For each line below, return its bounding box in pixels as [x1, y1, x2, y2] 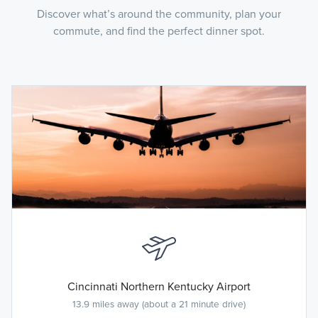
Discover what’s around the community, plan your [37, 6, 281, 23]
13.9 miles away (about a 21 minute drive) [72, 297, 246, 312]
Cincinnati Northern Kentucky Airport [67, 278, 251, 295]
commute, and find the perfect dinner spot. [53, 23, 265, 40]
